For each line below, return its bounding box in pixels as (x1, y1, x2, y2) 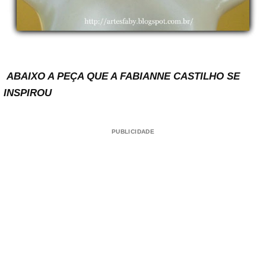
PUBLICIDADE (111, 128, 155, 135)
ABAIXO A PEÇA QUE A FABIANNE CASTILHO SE (4, 70, 240, 82)
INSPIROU (4, 87, 52, 99)
